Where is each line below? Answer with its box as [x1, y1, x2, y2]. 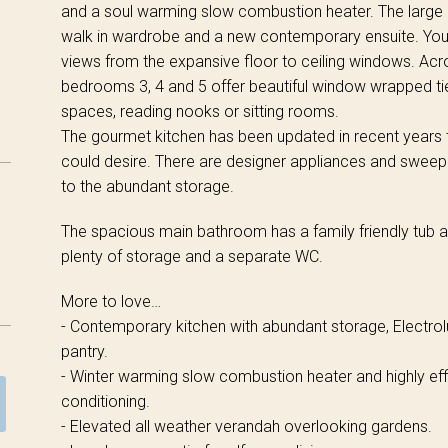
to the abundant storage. [60, 176, 234, 196]
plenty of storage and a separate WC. [60, 246, 323, 266]
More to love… [60, 291, 161, 311]
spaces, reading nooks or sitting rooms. [60, 101, 339, 121]
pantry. [60, 341, 108, 361]
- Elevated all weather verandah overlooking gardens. [60, 416, 432, 436]
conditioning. [60, 391, 150, 411]
